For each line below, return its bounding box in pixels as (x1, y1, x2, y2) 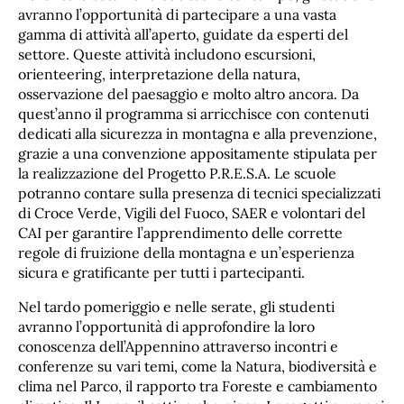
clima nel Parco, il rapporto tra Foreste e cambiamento (18, 377, 377, 396)
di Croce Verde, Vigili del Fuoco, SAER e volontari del (18, 204, 365, 223)
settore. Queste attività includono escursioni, (18, 45, 316, 64)
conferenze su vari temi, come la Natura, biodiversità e (18, 357, 377, 376)
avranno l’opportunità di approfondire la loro (18, 317, 315, 336)
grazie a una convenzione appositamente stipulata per (18, 144, 377, 163)
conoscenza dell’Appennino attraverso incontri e (18, 337, 338, 356)
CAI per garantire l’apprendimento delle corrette (18, 224, 343, 243)
